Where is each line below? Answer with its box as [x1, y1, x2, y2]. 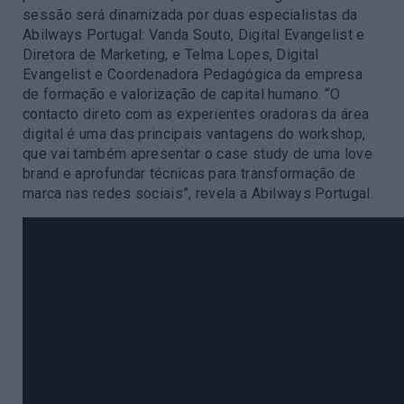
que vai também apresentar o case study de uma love [23, 145, 372, 162]
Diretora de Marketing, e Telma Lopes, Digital [23, 46, 319, 63]
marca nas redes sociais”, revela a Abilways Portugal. [23, 185, 373, 202]
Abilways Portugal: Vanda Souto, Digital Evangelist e [23, 26, 365, 43]
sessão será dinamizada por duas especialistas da [23, 6, 358, 23]
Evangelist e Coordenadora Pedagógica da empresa [23, 66, 363, 83]
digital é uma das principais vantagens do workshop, [23, 125, 366, 142]
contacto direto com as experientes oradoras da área [23, 106, 370, 123]
